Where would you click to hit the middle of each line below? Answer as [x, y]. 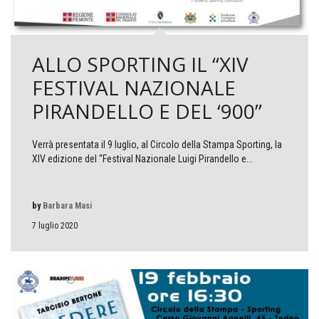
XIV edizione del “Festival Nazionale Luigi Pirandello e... [142, 159]
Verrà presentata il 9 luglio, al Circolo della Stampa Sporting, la [157, 145]
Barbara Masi [67, 206]
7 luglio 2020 [55, 226]
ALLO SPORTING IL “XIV [140, 64]
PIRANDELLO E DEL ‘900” [147, 111]
